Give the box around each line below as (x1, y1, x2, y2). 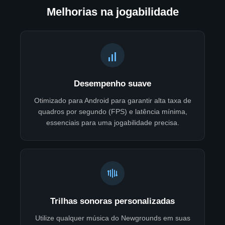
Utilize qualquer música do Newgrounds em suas (35, 214, 190, 222)
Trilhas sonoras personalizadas (50, 196, 175, 206)
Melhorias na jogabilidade (46, 6, 179, 19)
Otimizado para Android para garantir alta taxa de (34, 96, 191, 104)
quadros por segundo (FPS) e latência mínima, (38, 107, 187, 116)
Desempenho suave (74, 78, 151, 88)
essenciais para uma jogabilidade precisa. (46, 118, 179, 127)
